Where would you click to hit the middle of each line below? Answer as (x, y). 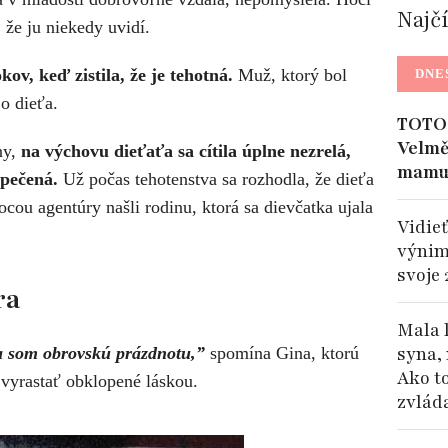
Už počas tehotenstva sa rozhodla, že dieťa (216, 179)
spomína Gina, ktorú (282, 353)
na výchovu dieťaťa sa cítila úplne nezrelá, (186, 151)
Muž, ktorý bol (290, 75)
